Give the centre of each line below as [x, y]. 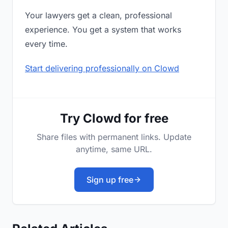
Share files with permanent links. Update [114, 137]
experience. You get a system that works [103, 30]
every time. [46, 44]
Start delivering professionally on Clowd [102, 68]
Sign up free [110, 180]
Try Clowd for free [114, 119]
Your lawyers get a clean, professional [98, 16]
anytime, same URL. [114, 149]
